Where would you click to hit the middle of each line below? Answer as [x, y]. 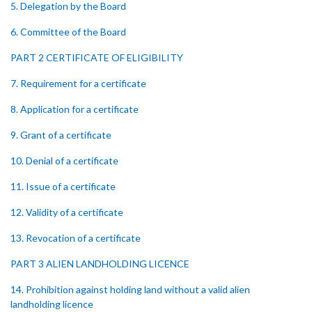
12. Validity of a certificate [67, 212]
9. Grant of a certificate [61, 135]
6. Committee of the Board [68, 32]
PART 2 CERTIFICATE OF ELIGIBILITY [97, 57]
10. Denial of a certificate [64, 161]
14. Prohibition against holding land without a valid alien [130, 289]
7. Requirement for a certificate [78, 83]
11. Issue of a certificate [63, 186]
